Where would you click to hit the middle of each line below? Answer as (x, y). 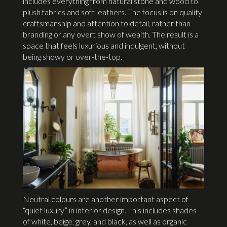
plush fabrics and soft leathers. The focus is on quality (112, 12)
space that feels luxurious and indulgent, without (104, 46)
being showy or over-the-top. (72, 57)
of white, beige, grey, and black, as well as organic (105, 221)
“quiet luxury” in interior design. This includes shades (110, 210)
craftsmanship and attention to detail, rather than (107, 23)
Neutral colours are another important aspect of (106, 199)
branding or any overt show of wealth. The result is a (111, 34)
